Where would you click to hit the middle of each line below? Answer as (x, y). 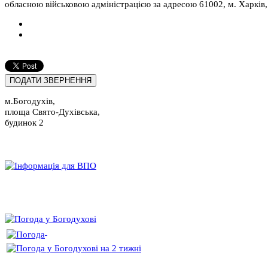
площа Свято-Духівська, (52, 112)
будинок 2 (24, 123)
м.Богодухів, (30, 101)
